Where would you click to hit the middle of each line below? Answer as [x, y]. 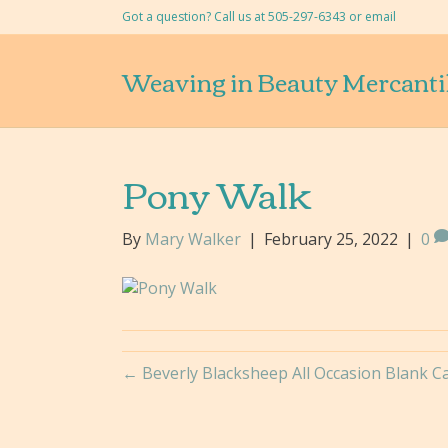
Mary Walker [193, 239]
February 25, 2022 [331, 239]
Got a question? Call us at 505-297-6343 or [243, 16]
